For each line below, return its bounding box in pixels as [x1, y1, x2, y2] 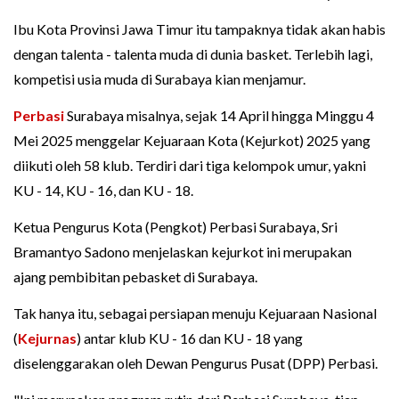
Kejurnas [18, 330, 77, 347]
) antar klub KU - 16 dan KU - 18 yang [77, 330, 303, 347]
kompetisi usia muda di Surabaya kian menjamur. [13, 70, 305, 88]
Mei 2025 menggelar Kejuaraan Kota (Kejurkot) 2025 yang [13, 132, 370, 150]
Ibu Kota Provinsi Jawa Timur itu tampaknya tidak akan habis [13, 20, 386, 38]
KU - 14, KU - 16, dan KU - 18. [13, 182, 193, 199]
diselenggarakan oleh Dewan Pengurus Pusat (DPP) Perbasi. [13, 354, 378, 372]
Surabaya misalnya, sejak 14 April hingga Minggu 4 [64, 107, 374, 125]
